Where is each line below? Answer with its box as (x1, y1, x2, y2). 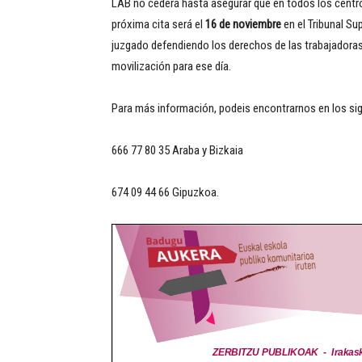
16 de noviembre (205, 17, 281, 32)
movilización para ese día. (112, 59, 231, 74)
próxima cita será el (112, 17, 205, 32)
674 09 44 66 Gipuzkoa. (112, 185, 219, 200)
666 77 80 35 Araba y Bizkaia (112, 143, 243, 158)
